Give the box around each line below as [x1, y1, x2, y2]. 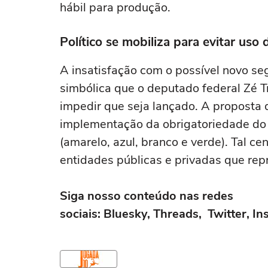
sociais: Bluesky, [60, 206, 150, 222]
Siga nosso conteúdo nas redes [60, 188, 233, 204]
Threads [150, 206, 199, 222]
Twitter [208, 206, 246, 222]
